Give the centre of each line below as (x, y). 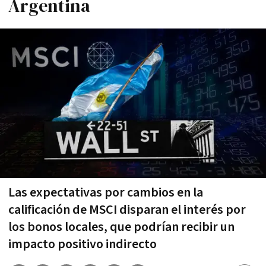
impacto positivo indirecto (83, 244)
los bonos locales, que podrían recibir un (121, 227)
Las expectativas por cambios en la (106, 192)
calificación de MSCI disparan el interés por (127, 210)
